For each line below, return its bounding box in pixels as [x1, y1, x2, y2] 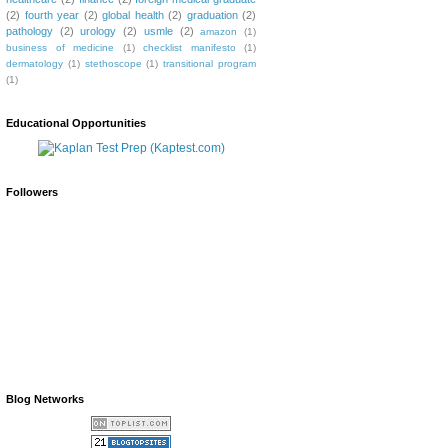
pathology [6, 24, 53, 37]
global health [102, 8, 164, 21]
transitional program [163, 57, 257, 69]
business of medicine [6, 41, 114, 53]
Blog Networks [6, 392, 84, 405]
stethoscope [84, 57, 142, 69]
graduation [186, 8, 238, 21]
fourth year [24, 8, 79, 21]
